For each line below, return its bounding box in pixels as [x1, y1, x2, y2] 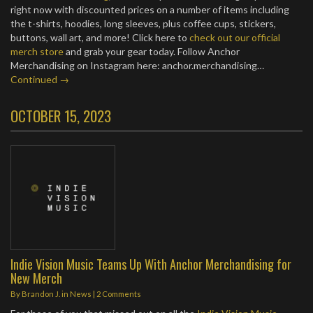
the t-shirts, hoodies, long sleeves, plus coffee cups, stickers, [10, 17, 276, 29]
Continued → [10, 73, 69, 85]
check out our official [189, 31, 280, 43]
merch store [10, 45, 64, 57]
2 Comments [96, 289, 141, 298]
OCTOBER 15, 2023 [10, 105, 111, 126]
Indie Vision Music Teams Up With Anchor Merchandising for [10, 254, 291, 273]
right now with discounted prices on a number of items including [10, 3, 289, 15]
